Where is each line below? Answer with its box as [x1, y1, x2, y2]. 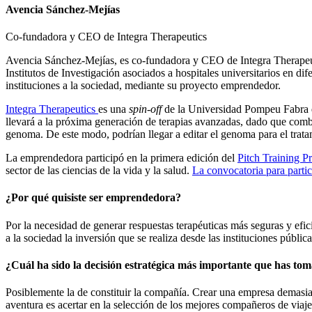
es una [98, 102, 129, 115]
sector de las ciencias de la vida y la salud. [6, 164, 192, 176]
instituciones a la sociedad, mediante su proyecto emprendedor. [6, 79, 281, 91]
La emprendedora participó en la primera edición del [6, 151, 237, 164]
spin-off [129, 102, 162, 115]
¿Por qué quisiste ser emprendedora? [6, 192, 181, 204]
